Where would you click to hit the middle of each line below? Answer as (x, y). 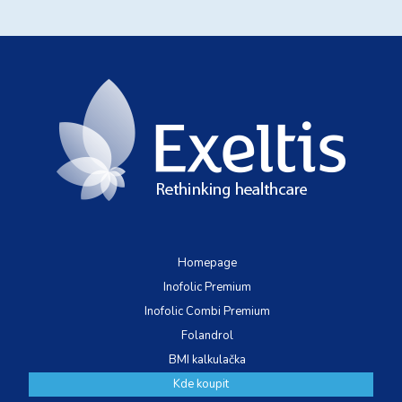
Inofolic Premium (207, 288)
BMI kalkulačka (207, 360)
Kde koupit (201, 385)
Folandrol (207, 336)
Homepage (207, 263)
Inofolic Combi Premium (207, 312)
